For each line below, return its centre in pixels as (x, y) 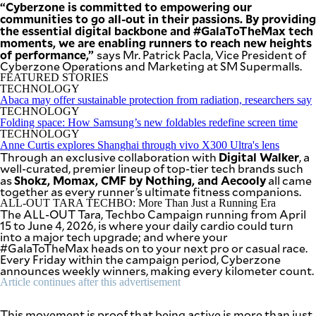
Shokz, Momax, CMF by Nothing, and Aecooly (140, 180)
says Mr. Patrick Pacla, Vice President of (201, 54)
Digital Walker (259, 156)
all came (289, 180)
